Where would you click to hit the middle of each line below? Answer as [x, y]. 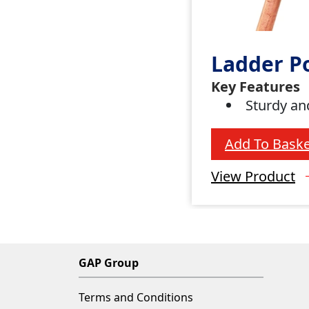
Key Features [256, 86]
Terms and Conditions [136, 298]
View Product [253, 176]
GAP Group [109, 263]
